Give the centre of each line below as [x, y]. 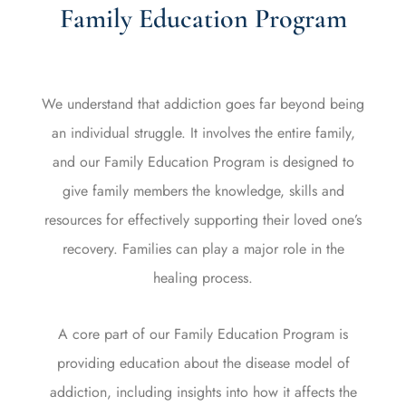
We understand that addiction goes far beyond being [203, 104]
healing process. [203, 278]
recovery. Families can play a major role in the [203, 249]
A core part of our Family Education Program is [203, 334]
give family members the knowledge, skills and [203, 191]
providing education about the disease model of [203, 363]
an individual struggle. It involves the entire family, [203, 133]
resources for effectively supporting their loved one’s [203, 220]
